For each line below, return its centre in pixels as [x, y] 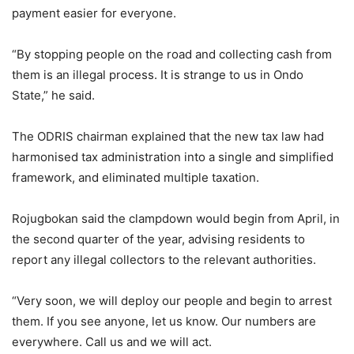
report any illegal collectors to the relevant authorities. [164, 259]
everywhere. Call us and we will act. [112, 341]
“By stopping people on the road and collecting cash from [172, 54]
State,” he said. [53, 95]
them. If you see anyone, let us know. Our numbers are [164, 321]
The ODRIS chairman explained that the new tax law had [168, 136]
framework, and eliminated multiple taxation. [136, 177]
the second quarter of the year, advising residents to [158, 239]
